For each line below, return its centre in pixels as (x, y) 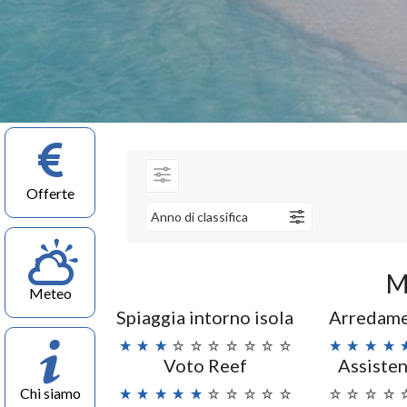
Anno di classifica (199, 217)
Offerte (50, 193)
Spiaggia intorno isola (205, 317)
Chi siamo (50, 393)
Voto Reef (205, 365)
